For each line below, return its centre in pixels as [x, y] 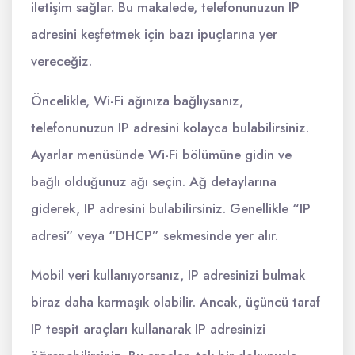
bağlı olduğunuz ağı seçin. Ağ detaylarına [154, 181]
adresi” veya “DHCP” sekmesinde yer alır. [155, 235]
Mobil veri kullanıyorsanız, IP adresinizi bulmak [168, 275]
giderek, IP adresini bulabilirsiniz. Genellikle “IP [171, 208]
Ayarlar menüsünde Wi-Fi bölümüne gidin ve [161, 155]
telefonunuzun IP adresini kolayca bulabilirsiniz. [170, 128]
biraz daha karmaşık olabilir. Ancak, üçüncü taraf [176, 302]
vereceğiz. [61, 61]
